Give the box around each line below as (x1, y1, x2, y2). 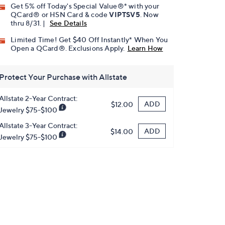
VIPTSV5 (109, 10, 140, 19)
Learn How (127, 44, 163, 53)
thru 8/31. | (11, 19, 47, 28)
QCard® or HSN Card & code (11, 10, 109, 19)
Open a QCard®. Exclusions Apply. (11, 44, 125, 53)
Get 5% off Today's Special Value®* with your (11, 2, 160, 11)
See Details (49, 19, 87, 28)
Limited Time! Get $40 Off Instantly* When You (11, 35, 168, 44)
